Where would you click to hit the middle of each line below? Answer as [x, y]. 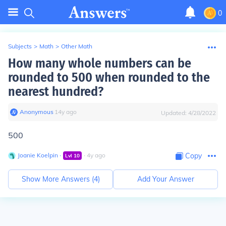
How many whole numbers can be [100, 63]
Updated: [175, 113]
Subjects [20, 46]
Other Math [77, 46]
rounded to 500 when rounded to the [109, 77]
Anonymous [37, 112]
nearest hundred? [56, 92]
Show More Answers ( [58, 179]
